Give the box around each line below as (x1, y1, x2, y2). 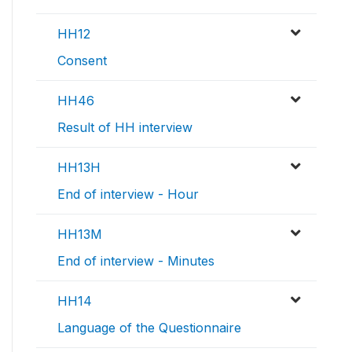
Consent (57, 53, 107, 69)
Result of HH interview (57, 119, 192, 136)
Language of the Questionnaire (57, 320, 241, 336)
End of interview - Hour (57, 186, 199, 203)
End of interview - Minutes (57, 253, 214, 269)
